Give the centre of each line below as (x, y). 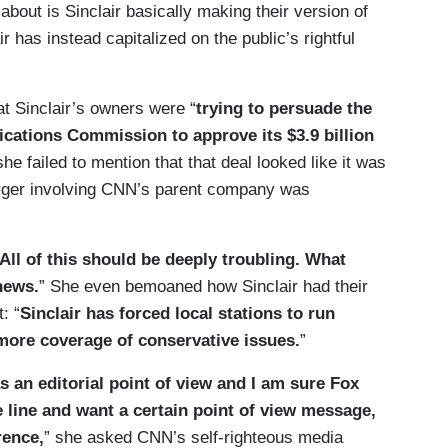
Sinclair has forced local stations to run (177, 314)
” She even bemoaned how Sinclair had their (203, 287)
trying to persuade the (284, 109)
